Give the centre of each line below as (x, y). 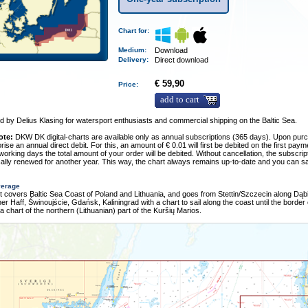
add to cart (180, 100)
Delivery (133, 59)
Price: (131, 84)
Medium (132, 50)
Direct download (182, 60)
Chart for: (136, 31)
